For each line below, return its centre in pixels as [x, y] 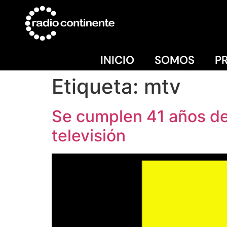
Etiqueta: [98, 86]
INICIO [117, 60]
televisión [89, 135]
